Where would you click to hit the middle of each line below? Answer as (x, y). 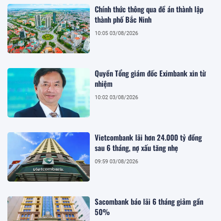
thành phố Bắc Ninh (123, 19)
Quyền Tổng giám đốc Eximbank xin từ (150, 73)
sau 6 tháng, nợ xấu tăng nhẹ (137, 148)
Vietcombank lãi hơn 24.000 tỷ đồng (148, 137)
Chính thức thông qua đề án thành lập (149, 9)
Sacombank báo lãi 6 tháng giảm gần (149, 202)
